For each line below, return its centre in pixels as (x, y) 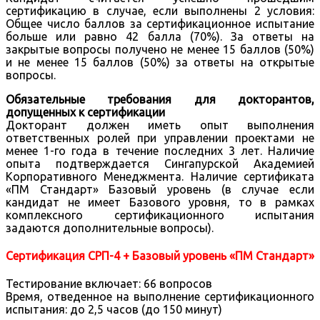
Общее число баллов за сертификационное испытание (160, 23)
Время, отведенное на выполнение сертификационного (160, 297)
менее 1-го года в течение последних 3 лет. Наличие (160, 150)
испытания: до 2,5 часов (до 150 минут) (114, 310)
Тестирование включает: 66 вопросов (109, 284)
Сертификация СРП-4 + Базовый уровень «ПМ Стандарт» (160, 255)
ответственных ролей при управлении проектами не (160, 137)
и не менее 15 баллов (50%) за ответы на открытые (160, 62)
